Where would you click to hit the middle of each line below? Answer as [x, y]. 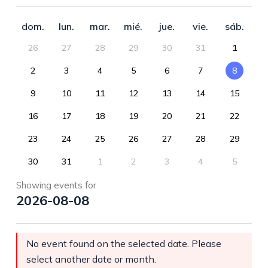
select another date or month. [91, 259]
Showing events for [56, 185]
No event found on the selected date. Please [124, 244]
